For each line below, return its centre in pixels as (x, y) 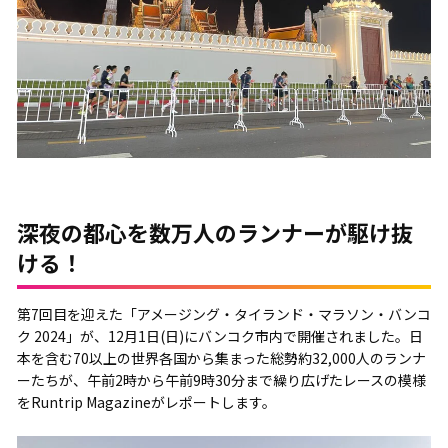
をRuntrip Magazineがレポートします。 (146, 401)
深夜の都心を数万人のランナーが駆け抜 (214, 231)
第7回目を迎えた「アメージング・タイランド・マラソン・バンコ (223, 313)
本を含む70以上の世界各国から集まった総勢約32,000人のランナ (221, 357)
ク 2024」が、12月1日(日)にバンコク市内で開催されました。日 (219, 335)
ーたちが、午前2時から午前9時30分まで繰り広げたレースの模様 (221, 379)
